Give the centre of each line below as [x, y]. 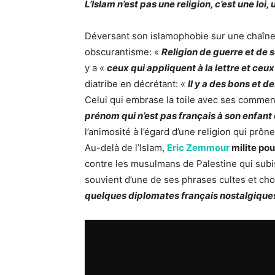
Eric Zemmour [198, 148]
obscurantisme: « [122, 52]
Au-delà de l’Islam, [126, 148]
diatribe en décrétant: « [135, 84]
